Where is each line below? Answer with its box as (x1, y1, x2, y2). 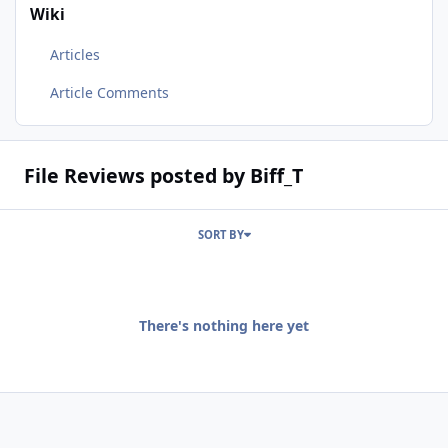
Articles (49, 45, 100, 65)
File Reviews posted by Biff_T (23, 161, 303, 189)
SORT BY (197, 227, 244, 243)
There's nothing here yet (139, 315, 309, 335)
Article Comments (49, 82, 169, 102)
